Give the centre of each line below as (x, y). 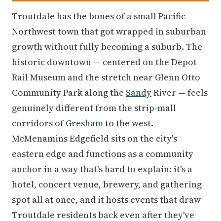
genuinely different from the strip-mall (94, 108)
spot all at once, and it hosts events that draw (106, 199)
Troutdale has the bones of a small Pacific (99, 16)
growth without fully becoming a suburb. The (107, 46)
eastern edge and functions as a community (103, 153)
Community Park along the (69, 92)
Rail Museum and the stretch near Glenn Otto (106, 77)
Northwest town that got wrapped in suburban (109, 31)
